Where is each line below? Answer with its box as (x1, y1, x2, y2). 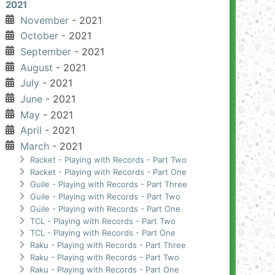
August (20, 61, 53, 74)
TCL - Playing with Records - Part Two (29, 215, 176, 226)
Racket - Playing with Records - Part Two (29, 154, 187, 165)
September (20, 45, 71, 58)
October (20, 29, 58, 42)
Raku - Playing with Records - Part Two (29, 252, 179, 263)
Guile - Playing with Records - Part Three (29, 179, 187, 189)
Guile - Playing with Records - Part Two (29, 191, 180, 201)
